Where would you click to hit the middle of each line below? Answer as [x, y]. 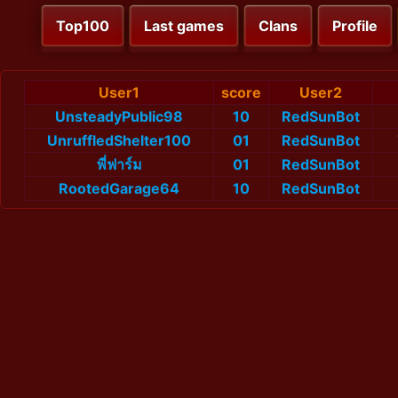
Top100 [83, 26]
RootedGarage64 [119, 189]
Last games [184, 26]
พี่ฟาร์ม [119, 165]
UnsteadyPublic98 [119, 117]
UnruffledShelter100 [119, 141]
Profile [355, 26]
